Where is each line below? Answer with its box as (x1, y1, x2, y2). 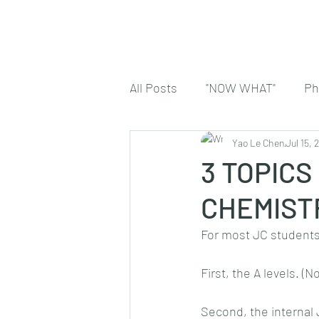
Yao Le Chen (232, 136, 285, 149)
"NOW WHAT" (206, 79, 276, 95)
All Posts (130, 79, 177, 95)
